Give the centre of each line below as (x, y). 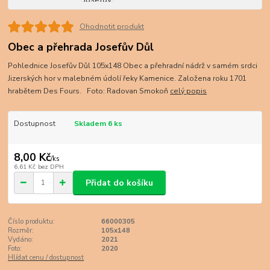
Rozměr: (21, 230)
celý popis (189, 91)
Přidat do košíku (119, 183)
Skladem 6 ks (98, 123)
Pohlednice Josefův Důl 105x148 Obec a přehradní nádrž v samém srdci (133, 65)
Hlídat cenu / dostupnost (46, 257)
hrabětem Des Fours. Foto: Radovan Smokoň (89, 91)
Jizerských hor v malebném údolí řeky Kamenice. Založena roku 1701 (127, 78)
